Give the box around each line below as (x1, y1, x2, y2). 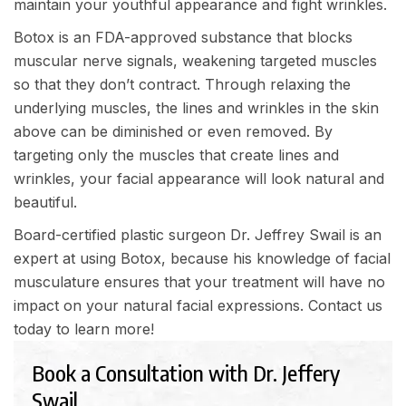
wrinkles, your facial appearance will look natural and (14, 169, 384, 188)
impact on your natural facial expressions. (14, 296, 308, 314)
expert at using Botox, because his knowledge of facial (14, 249, 391, 267)
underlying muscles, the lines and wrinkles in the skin (14, 99, 379, 117)
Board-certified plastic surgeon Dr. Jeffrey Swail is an (14, 226, 382, 244)
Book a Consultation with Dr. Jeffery (32, 359, 340, 386)
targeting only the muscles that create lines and (14, 146, 339, 164)
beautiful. (14, 193, 77, 211)
